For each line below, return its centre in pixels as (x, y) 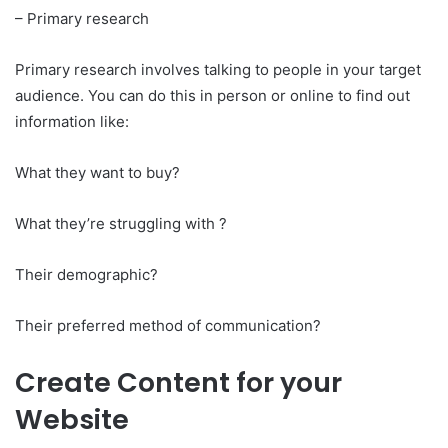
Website (72, 419)
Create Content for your (178, 382)
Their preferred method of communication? (168, 325)
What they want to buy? (97, 172)
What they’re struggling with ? (121, 223)
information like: (72, 121)
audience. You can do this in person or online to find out (212, 95)
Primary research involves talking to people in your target (218, 69)
